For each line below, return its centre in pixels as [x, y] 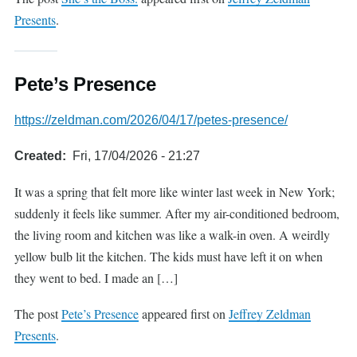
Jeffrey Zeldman [270, 314]
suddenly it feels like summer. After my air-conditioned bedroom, [177, 213]
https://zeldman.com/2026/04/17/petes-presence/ [151, 120]
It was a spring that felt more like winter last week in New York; [175, 192]
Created [38, 156]
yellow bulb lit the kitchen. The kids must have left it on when [169, 256]
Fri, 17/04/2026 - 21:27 [136, 156]
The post [38, 314]
